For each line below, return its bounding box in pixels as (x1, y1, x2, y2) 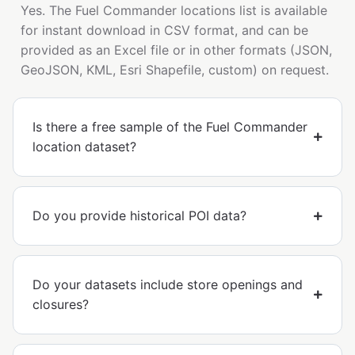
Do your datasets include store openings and (32, 277, 303, 293)
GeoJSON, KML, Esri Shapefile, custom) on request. (21, 62, 329, 78)
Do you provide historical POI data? (32, 208, 246, 224)
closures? (32, 296, 89, 313)
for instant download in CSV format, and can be (21, 22, 308, 39)
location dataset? (32, 139, 136, 155)
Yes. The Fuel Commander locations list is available (21, 2, 327, 19)
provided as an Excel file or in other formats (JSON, (21, 42, 332, 59)
